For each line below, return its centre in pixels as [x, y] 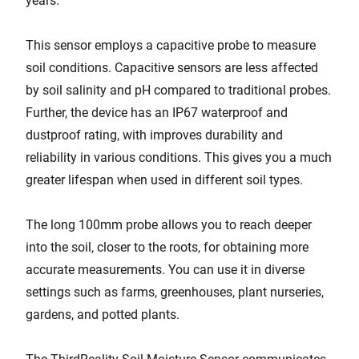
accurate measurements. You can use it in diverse [165, 270]
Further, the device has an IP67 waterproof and [157, 113]
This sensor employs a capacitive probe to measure [171, 45]
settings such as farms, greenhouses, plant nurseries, [175, 292]
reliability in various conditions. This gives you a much [179, 157]
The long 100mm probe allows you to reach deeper [169, 225]
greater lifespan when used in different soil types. [164, 180]
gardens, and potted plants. [103, 315]
